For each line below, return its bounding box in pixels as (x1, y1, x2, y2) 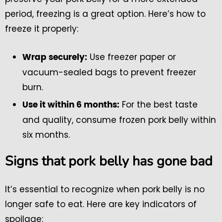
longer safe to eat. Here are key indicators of (5, 198, 197, 210)
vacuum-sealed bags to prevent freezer (22, 66, 196, 78)
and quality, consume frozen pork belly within (22, 113, 216, 126)
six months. (22, 128, 70, 141)
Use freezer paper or (87, 51, 176, 63)
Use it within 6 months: (22, 100, 119, 109)
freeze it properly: (5, 22, 78, 35)
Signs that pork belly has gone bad (5, 152, 213, 170)
